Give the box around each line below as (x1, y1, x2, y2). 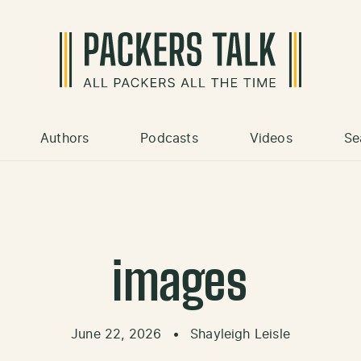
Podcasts (140, 132, 198, 146)
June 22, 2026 (71, 328, 166, 342)
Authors (40, 132, 89, 146)
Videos (249, 132, 293, 146)
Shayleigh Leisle (190, 328, 290, 342)
